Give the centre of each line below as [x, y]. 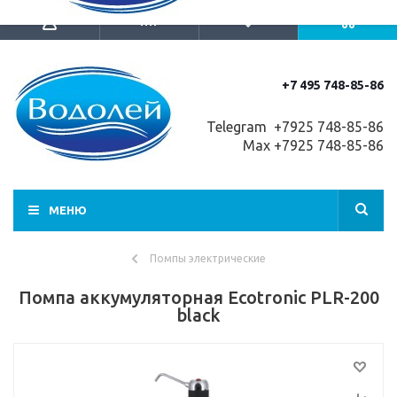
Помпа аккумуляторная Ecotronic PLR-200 [198, 297]
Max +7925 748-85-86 [311, 145]
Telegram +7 [246, 127]
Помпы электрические [207, 258]
